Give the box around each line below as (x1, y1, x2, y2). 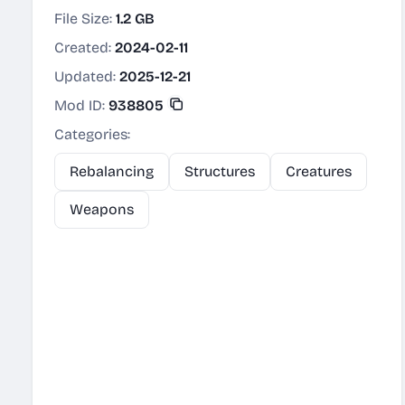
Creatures (286, 163, 352, 180)
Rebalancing (70, 163, 154, 180)
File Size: (54, 10, 116, 27)
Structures (184, 163, 255, 180)
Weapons (70, 201, 134, 218)
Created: (54, 39, 115, 56)
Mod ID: (54, 97, 108, 114)
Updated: (54, 68, 119, 85)
